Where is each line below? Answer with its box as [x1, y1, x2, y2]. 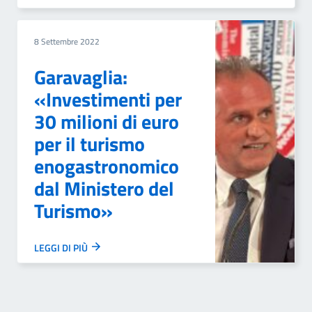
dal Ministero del [34, 173, 174, 203]
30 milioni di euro [34, 107, 179, 136]
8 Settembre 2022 [34, 35, 100, 48]
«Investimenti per [34, 84, 182, 114]
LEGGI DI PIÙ [34, 240, 90, 255]
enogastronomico [34, 151, 179, 181]
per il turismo [34, 129, 145, 159]
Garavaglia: [34, 62, 127, 92]
